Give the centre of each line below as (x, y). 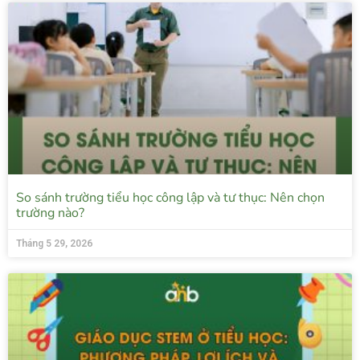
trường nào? (50, 213)
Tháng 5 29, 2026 (54, 244)
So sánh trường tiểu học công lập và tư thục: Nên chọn (170, 198)
